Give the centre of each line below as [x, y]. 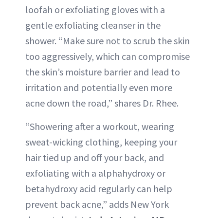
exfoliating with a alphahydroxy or [95, 173]
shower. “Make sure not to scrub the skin [108, 41]
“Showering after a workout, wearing [100, 126]
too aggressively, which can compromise [108, 56]
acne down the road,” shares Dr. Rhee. [102, 103]
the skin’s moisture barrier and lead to [103, 72]
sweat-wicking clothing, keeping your [101, 142]
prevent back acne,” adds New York [97, 204]
